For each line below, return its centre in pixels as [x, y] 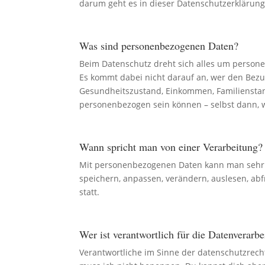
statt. [90, 192]
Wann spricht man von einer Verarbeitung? [171, 146]
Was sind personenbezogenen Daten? [159, 45]
